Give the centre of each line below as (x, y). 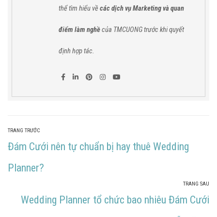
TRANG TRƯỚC (23, 130)
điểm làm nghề (79, 29)
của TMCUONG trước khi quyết (142, 29)
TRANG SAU (196, 184)
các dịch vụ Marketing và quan (142, 8)
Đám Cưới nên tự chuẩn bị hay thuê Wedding (98, 146)
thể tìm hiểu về (79, 8)
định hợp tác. (76, 51)
